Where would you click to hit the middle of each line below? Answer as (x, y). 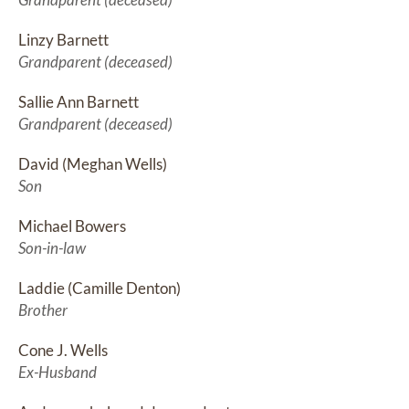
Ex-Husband (58, 372)
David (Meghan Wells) (93, 164)
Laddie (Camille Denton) (100, 288)
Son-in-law (52, 248)
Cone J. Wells (63, 351)
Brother (43, 310)
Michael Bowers (72, 226)
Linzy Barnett (63, 40)
